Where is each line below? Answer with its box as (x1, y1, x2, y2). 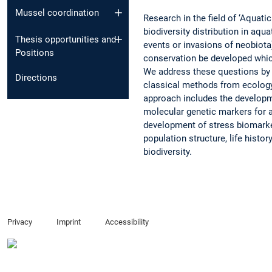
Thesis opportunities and (15, 34, 116, 46)
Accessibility (104, 217, 149, 226)
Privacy (7, 217, 32, 226)
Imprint (56, 217, 81, 226)
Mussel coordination (15, 7, 99, 18)
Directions (15, 72, 57, 84)
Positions (15, 47, 54, 59)
